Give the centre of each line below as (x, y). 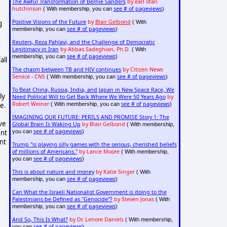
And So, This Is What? (40, 220)
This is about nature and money (53, 172)
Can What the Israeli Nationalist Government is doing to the (89, 192)
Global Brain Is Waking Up (46, 124)
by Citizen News (143, 70)
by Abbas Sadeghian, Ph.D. (95, 49)
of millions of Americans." (45, 152)
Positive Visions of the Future (49, 22)
